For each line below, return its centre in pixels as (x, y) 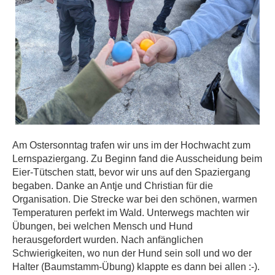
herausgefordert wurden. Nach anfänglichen (108, 240)
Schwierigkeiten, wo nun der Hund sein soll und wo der (132, 253)
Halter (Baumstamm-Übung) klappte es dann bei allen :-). (136, 267)
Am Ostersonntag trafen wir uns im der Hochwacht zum (131, 145)
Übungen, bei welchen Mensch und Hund (103, 226)
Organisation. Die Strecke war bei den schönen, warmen (135, 199)
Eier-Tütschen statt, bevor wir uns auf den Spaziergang (131, 172)
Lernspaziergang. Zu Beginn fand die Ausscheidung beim (137, 159)
